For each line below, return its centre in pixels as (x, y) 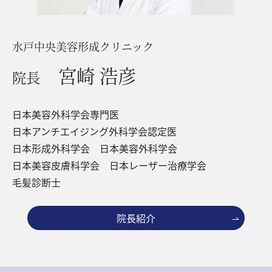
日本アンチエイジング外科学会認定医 (94, 131)
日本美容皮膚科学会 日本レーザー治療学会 (109, 165)
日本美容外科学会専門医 (66, 114)
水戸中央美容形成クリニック (83, 46)
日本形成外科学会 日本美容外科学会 (95, 148)
